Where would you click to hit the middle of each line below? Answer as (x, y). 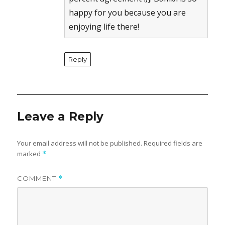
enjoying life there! (104, 27)
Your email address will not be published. (80, 143)
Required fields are (173, 143)
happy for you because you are (128, 13)
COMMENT (38, 179)
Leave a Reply (61, 117)
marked (30, 154)
